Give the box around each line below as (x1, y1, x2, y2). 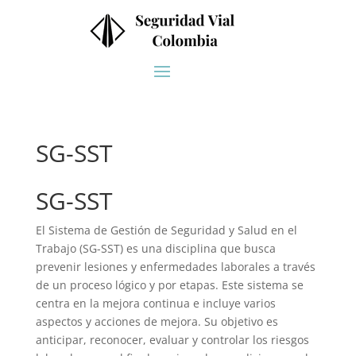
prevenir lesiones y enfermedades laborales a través (35, 259, 315, 274)
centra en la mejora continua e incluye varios (35, 296, 276, 311)
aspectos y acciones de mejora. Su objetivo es (35, 314, 278, 329)
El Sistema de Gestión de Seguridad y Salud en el (35, 222, 297, 238)
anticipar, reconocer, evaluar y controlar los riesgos (35, 332, 309, 347)
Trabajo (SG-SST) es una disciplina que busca (35, 241, 276, 256)
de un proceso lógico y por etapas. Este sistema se (35, 277, 304, 292)
